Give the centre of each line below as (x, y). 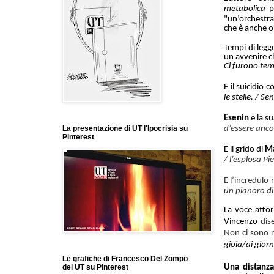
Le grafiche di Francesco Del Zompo (125, 259)
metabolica (245, 9)
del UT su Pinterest (95, 268)
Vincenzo (242, 221)
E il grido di (244, 149)
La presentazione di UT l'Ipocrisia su (125, 129)
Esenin (236, 118)
